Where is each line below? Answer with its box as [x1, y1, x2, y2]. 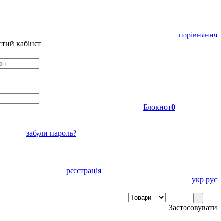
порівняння [179, 31, 217, 39]
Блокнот [143, 103, 171, 111]
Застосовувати [169, 203, 217, 212]
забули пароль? [26, 129, 76, 137]
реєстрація [66, 166, 101, 175]
